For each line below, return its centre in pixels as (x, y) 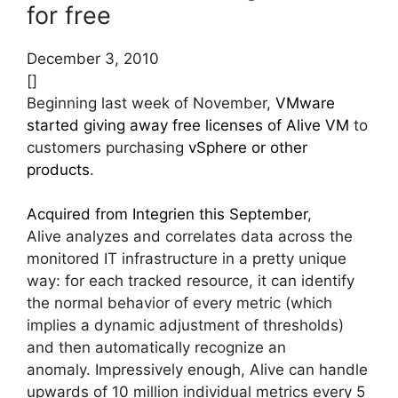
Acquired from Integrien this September (167, 215)
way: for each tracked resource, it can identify (191, 281)
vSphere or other (248, 147)
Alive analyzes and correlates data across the (190, 237)
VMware (305, 103)
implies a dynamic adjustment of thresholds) (185, 326)
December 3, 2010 (93, 58)
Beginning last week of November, (151, 103)
